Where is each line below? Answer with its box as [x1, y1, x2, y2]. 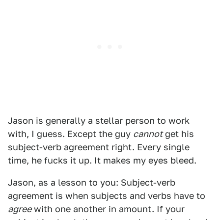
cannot [133, 129, 163, 139]
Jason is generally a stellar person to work [8, 115, 190, 126]
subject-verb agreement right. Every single [8, 142, 190, 153]
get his [163, 129, 194, 139]
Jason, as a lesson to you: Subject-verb [8, 177, 175, 188]
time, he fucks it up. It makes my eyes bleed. [8, 155, 196, 166]
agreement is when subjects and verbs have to [8, 191, 205, 201]
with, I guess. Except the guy [8, 129, 133, 139]
